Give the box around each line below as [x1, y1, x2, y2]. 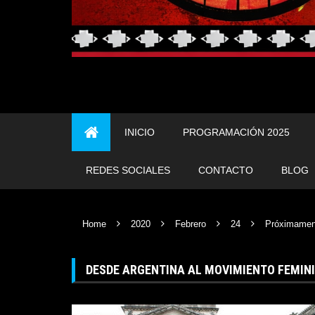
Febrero [175, 219, 206, 229]
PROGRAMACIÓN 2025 [183, 127, 290, 138]
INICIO [124, 127, 155, 138]
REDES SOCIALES [86, 165, 170, 176]
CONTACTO [198, 165, 253, 176]
